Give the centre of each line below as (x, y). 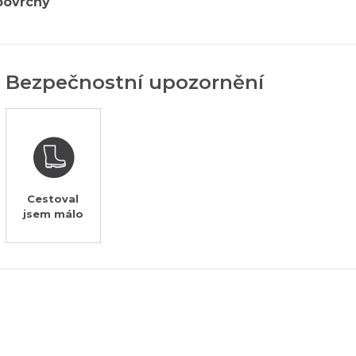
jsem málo (53, 213)
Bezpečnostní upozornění (134, 82)
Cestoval (53, 198)
